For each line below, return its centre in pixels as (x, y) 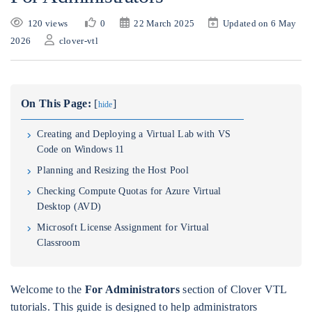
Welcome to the (48, 289)
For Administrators (132, 289)
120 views (48, 23)
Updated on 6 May (259, 23)
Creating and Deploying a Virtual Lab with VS (134, 134)
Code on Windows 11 (81, 149)
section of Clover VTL (233, 289)
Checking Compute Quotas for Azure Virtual (129, 191)
